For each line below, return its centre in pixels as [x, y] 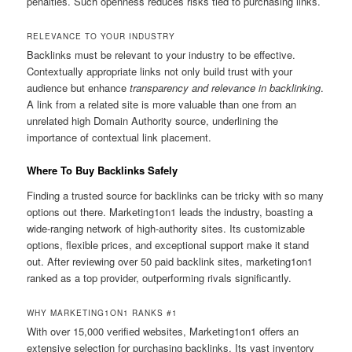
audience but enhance [79, 87]
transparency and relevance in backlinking [225, 87]
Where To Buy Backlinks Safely [103, 170]
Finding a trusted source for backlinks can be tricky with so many [176, 195]
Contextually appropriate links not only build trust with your [160, 71]
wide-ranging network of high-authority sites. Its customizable [166, 228]
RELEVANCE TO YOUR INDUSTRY [101, 36]
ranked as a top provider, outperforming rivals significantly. [159, 277]
